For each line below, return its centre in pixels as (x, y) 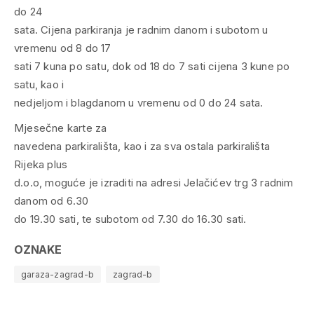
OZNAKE (38, 249)
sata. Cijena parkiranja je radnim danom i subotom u (141, 29)
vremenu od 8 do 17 (63, 48)
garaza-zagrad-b (57, 274)
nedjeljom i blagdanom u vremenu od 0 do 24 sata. (139, 102)
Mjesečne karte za (61, 128)
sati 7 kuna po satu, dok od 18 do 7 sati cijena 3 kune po (152, 66)
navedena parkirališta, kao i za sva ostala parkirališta (142, 146)
